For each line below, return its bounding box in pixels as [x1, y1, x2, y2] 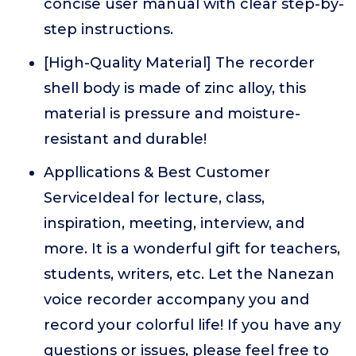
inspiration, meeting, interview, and [44, 215, 304, 232]
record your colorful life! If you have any [44, 316, 341, 334]
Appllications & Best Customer [44, 164, 270, 181]
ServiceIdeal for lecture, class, [44, 189, 265, 207]
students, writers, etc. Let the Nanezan [44, 265, 335, 283]
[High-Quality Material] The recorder [44, 54, 315, 72]
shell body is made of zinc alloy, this [44, 79, 306, 97]
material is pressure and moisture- [44, 105, 300, 122]
